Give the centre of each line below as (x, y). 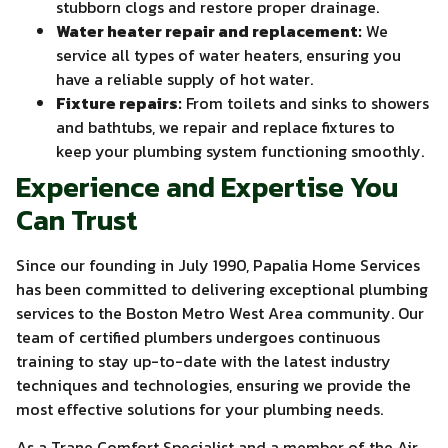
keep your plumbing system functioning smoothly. (240, 150)
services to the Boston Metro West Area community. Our (220, 312)
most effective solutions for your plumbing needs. (199, 408)
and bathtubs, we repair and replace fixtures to (225, 126)
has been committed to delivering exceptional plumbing (222, 288)
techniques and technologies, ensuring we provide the (213, 384)
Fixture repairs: (119, 102)
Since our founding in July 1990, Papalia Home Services (218, 264)
